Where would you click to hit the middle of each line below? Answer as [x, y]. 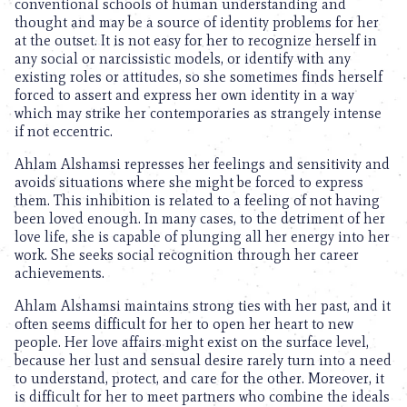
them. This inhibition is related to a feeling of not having [197, 200]
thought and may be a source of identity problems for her [197, 22]
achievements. [60, 273]
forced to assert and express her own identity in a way [184, 95]
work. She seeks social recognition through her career [187, 255]
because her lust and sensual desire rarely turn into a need [203, 360]
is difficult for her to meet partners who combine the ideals [202, 397]
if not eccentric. [64, 131]
